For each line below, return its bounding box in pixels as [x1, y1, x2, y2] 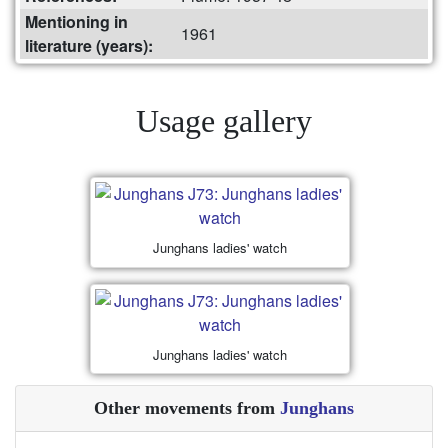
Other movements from [94, 398, 280, 419]
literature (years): [25, 34, 153, 58]
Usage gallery [136, 103, 312, 140]
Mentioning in [25, 10, 128, 34]
